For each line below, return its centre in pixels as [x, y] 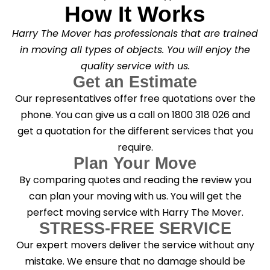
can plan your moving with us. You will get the [135, 196]
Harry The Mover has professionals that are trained [135, 33]
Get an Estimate [135, 82]
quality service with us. [135, 66]
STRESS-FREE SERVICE [135, 228]
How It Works [135, 14]
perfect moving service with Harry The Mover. [135, 212]
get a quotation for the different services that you [135, 131]
